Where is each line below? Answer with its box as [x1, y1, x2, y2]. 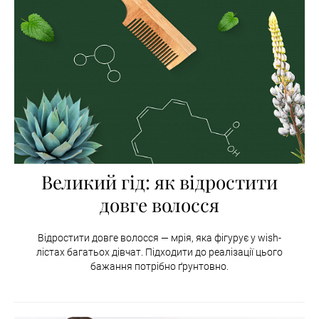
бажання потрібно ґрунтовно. [90, 260, 229, 272]
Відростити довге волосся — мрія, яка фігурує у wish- [38, 231, 281, 244]
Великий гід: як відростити [41, 169, 278, 194]
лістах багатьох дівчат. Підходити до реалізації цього [36, 246, 283, 258]
